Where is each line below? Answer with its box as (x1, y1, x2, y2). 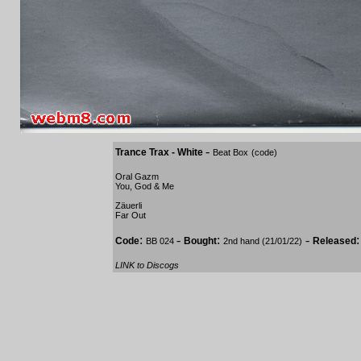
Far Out (115, 210, 146, 220)
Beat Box (213, 147, 248, 157)
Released (313, 235, 356, 247)
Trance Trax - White (115, 147, 205, 158)
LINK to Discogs (115, 260, 179, 270)
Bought (184, 235, 217, 247)
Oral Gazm (115, 172, 159, 181)
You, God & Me (115, 181, 174, 191)
